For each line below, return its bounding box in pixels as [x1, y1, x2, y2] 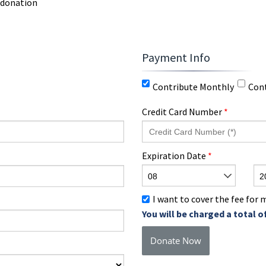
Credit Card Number [142, 106, 224, 118]
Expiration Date [142, 150, 208, 161]
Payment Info [142, 50, 210, 65]
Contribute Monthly [153, 81, 234, 93]
